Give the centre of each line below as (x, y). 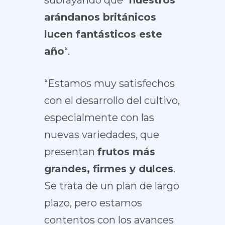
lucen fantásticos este (103, 34)
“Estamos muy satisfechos (109, 83)
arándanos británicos (100, 17)
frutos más (126, 151)
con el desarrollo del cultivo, (112, 100)
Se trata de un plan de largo (111, 186)
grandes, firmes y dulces (108, 168)
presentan (71, 151)
